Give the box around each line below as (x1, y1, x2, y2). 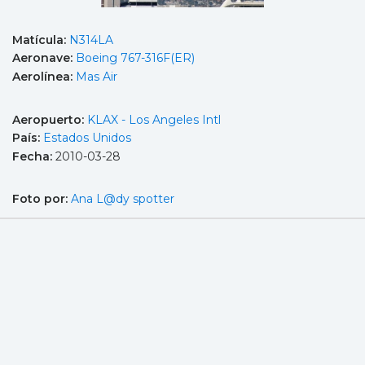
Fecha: (12, 148, 55, 164)
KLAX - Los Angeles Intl (87, 112, 221, 127)
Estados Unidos (43, 130, 131, 146)
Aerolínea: (12, 68, 76, 84)
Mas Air (76, 68, 117, 84)
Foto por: (12, 191, 71, 207)
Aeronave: (12, 51, 76, 66)
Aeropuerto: (12, 112, 87, 127)
